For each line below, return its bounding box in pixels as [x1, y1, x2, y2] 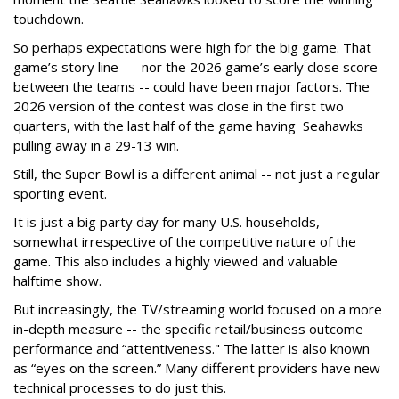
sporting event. [13, 184, 107, 203]
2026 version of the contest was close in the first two [13, 97, 344, 116]
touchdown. [13, 10, 84, 28]
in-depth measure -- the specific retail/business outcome [13, 320, 363, 338]
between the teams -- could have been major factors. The [13, 77, 370, 96]
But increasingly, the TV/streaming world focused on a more [13, 300, 382, 319]
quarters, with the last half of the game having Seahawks [13, 117, 363, 135]
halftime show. [13, 272, 105, 290]
